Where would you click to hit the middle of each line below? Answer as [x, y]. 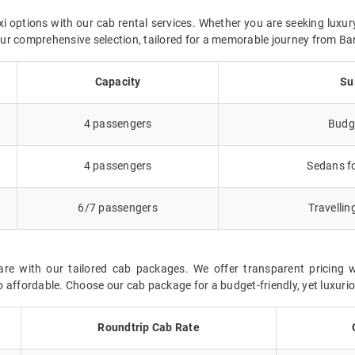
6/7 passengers [118, 207]
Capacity [118, 81]
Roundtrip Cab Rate [149, 327]
